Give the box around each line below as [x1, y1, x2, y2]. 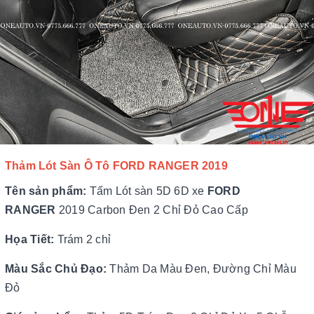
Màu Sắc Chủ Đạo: [5, 263, 107, 275]
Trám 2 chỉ [57, 233, 111, 245]
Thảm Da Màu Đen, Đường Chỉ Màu [107, 263, 296, 275]
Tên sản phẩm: [5, 185, 90, 197]
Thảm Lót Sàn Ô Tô [5, 160, 113, 172]
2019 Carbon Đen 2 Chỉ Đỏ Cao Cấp [58, 204, 248, 216]
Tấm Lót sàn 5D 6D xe [89, 185, 207, 197]
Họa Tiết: [5, 233, 57, 245]
